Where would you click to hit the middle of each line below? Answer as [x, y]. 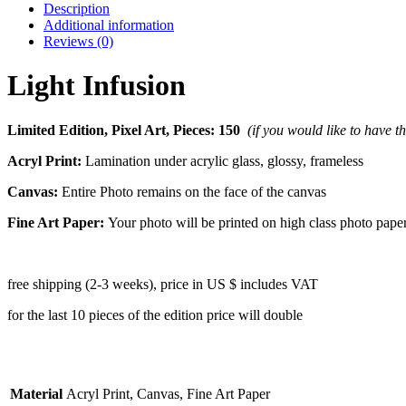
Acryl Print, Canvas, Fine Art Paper [168, 393]
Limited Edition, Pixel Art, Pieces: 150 [127, 130]
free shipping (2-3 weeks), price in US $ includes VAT [163, 284]
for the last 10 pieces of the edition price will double [155, 314]
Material [36, 393]
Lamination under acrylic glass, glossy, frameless [224, 160]
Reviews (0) [78, 41]
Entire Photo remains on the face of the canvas [194, 191]
